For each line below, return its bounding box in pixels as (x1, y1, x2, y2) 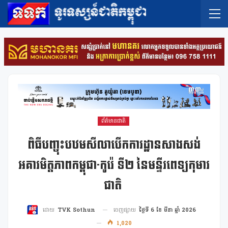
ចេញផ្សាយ (113, 206, 138, 214)
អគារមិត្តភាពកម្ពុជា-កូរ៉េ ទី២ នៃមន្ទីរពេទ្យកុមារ (18, 155, 210, 176)
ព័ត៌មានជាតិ (101, 117, 126, 125)
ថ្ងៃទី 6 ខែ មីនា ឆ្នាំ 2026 (139, 206, 196, 214)
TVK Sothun (58, 206, 95, 214)
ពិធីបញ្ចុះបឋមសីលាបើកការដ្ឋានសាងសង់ (27, 134, 201, 155)
